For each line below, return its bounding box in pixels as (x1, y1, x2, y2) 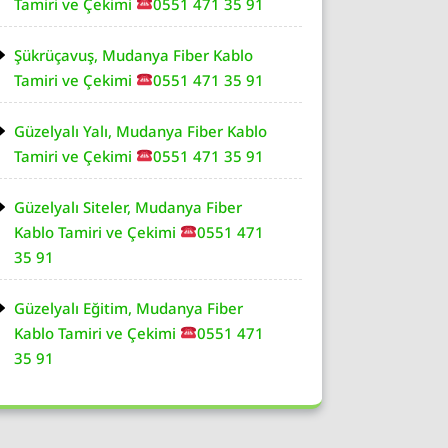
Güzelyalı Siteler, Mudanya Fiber (14, 196, 242, 217)
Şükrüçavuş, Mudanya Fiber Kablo (14, 44, 253, 65)
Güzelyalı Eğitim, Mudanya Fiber (14, 297, 243, 318)
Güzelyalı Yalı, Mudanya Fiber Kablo (14, 120, 267, 141)
